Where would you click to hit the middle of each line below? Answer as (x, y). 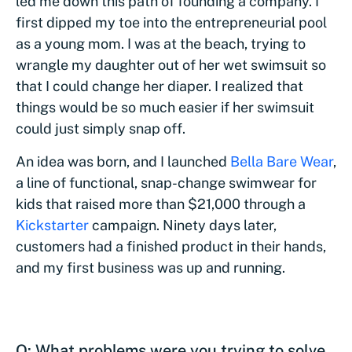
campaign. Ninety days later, (183, 225)
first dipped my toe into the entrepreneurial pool (171, 22)
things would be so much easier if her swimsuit (165, 107)
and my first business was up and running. (150, 268)
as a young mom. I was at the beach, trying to (161, 44)
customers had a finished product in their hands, (171, 246)
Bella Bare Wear (282, 161)
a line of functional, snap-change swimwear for (166, 183)
